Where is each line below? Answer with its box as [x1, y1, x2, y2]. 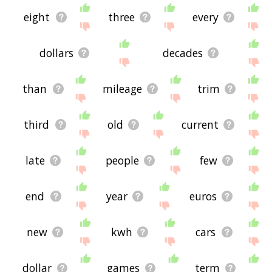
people [105, 153, 139, 168]
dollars [39, 46, 74, 61]
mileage [102, 81, 142, 97]
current [181, 117, 219, 132]
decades [163, 46, 203, 61]
